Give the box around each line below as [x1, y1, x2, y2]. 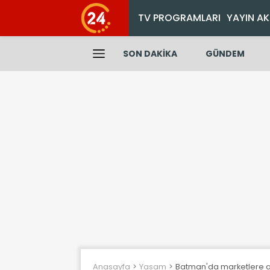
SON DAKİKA [123, 48, 177, 60]
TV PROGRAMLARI [138, 11, 221, 25]
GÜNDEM [205, 48, 245, 60]
